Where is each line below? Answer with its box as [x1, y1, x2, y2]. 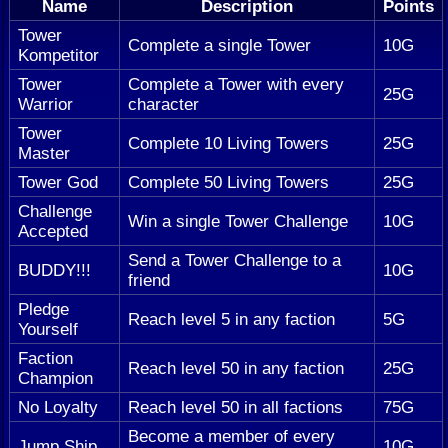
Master [18, 142, 70, 163]
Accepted [18, 220, 88, 241]
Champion [18, 367, 93, 388]
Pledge [18, 298, 69, 319]
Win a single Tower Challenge [128, 210, 348, 231]
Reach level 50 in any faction [128, 357, 344, 378]
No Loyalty [18, 396, 98, 417]
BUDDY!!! [18, 259, 91, 280]
